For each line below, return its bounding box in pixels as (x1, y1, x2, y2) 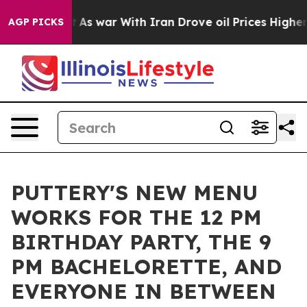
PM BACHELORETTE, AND (11, 254, 282, 280)
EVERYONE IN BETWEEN (11, 278, 276, 304)
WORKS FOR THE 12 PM (11, 204, 262, 230)
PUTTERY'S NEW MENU (11, 180, 258, 206)
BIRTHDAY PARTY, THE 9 (11, 229, 271, 255)
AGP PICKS (8, 16, 64, 28)
